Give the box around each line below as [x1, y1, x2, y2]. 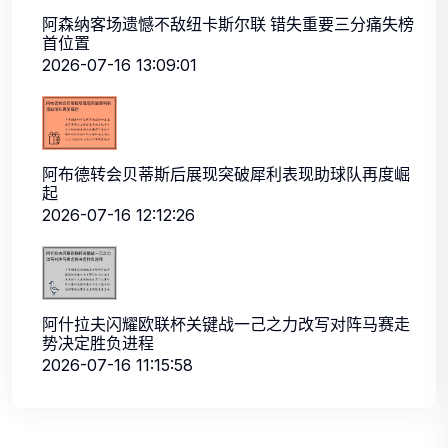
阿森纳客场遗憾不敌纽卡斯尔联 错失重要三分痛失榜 [42, 11, 414, 36]
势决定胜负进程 [42, 331, 154, 356]
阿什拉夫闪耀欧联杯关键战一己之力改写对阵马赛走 [42, 312, 410, 337]
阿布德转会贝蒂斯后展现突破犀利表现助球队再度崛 [42, 161, 410, 186]
